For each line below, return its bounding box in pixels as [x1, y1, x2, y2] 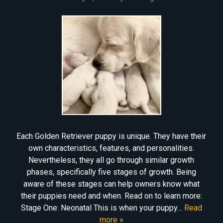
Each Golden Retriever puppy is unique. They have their [16, 131, 207, 141]
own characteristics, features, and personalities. [28, 143, 195, 153]
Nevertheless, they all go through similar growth [28, 155, 195, 165]
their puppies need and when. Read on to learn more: [20, 191, 202, 201]
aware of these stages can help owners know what [23, 179, 200, 189]
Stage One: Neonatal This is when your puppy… [20, 203, 184, 213]
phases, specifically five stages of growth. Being [26, 167, 196, 177]
